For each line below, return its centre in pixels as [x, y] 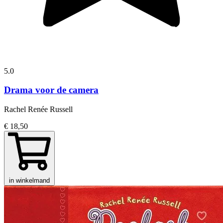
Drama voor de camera [51, 90]
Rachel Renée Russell [38, 110]
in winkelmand [29, 181]
